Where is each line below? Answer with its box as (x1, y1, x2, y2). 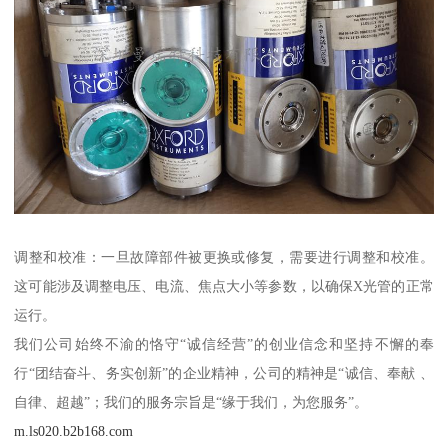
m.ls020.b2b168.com (14, 423, 134, 440)
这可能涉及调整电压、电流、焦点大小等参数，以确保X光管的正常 (14, 278, 434, 295)
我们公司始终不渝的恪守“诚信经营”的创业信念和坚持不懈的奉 (14, 336, 434, 353)
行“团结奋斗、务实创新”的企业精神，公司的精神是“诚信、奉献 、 (14, 365, 434, 382)
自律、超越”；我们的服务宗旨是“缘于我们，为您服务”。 (14, 394, 369, 411)
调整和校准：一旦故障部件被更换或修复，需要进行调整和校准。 (14, 249, 434, 266)
